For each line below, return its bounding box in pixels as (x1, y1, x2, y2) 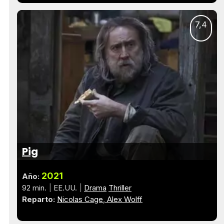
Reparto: (22, 194, 55, 204)
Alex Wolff (107, 194, 142, 204)
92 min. (22, 182, 46, 192)
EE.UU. (53, 182, 77, 192)
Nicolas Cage (57, 194, 103, 204)
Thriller (108, 182, 131, 192)
